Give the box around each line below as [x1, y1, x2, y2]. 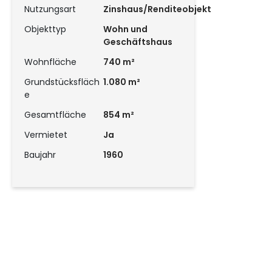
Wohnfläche [24, 55, 76, 68]
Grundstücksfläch [24, 75, 100, 88]
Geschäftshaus [103, 35, 172, 48]
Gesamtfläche [24, 108, 86, 121]
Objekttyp [24, 22, 66, 35]
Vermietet [24, 128, 67, 141]
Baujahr [24, 148, 56, 161]
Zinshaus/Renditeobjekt [103, 2, 211, 15]
